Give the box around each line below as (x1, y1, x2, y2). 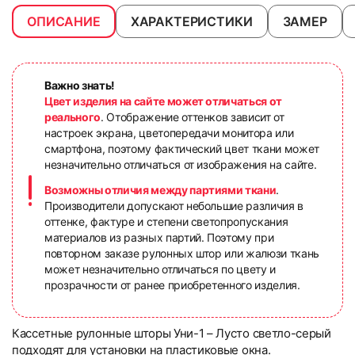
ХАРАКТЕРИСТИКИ (130, 13, 253, 29)
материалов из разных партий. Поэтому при (44, 231, 274, 244)
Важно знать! (44, 78, 115, 92)
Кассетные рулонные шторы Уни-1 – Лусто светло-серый (12, 326, 331, 341)
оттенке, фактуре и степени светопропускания (44, 215, 288, 228)
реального (44, 110, 101, 124)
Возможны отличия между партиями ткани (44, 183, 277, 197)
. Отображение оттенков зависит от (100, 110, 284, 124)
